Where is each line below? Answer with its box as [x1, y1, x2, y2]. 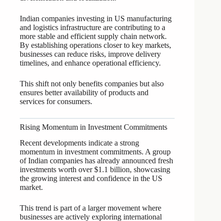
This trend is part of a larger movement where [20, 204, 161, 213]
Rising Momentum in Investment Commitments [20, 122, 167, 131]
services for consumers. [20, 97, 92, 106]
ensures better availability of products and [20, 88, 148, 97]
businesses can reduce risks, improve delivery [20, 49, 161, 58]
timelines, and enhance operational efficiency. [20, 58, 161, 67]
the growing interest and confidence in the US [20, 174, 162, 183]
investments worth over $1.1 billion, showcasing [20, 165, 170, 174]
